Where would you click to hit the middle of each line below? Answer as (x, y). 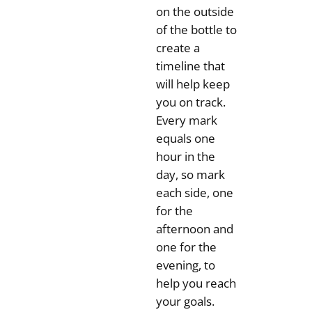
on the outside (195, 11)
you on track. (190, 102)
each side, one (194, 192)
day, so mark (190, 174)
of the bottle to (196, 29)
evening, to (185, 265)
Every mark (186, 120)
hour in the (185, 156)
